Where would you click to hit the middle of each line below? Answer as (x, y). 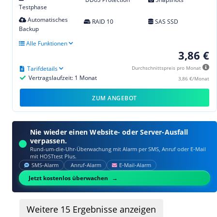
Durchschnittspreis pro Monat (167, 68)
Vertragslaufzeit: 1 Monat (62, 77)
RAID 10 (102, 21)
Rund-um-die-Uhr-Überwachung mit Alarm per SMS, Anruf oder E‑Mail (118, 149)
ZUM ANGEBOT (115, 98)
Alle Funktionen (46, 43)
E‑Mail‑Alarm (135, 165)
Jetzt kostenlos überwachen (68, 178)
